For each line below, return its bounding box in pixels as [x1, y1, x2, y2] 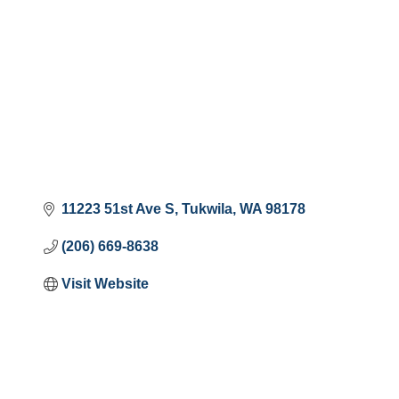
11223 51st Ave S [61, 200, 175, 216]
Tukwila [181, 200, 232, 216]
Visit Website [61, 275, 149, 291]
